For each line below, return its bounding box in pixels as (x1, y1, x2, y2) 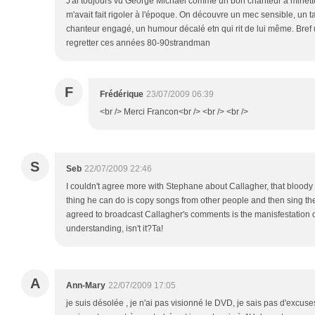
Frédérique (100, 89, 143, 99)
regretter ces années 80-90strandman (66, 38, 210, 48)
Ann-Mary (66, 281, 105, 290)
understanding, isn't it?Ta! (66, 224, 163, 233)
